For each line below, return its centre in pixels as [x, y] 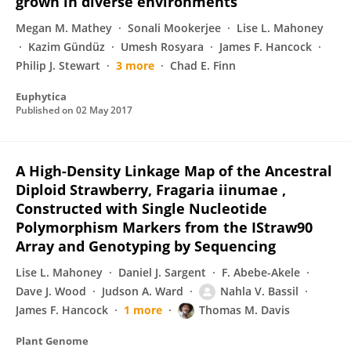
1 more [143, 310]
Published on [46, 110]
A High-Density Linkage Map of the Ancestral [174, 171]
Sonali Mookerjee [174, 28]
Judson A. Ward [143, 291]
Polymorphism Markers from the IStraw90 [164, 227]
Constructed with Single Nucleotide [141, 208]
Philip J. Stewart [58, 65]
